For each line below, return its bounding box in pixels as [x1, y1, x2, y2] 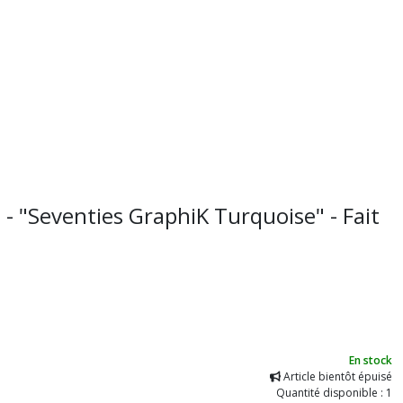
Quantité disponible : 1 [276, 385, 392, 400]
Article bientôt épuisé [281, 369, 392, 384]
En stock [349, 353, 392, 368]
